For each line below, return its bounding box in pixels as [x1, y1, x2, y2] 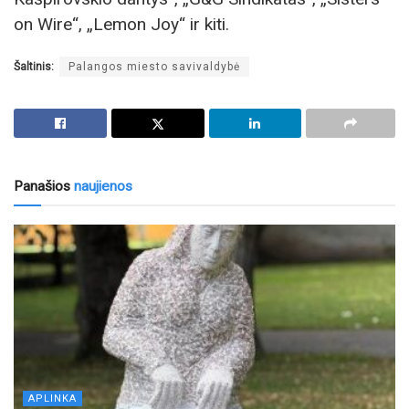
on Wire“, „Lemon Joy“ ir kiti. [14, 13, 229, 35]
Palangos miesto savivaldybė [68, 59, 240, 73]
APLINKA [28, 392, 77, 404]
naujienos [70, 177, 132, 194]
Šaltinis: [14, 59, 54, 73]
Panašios [14, 177, 70, 194]
